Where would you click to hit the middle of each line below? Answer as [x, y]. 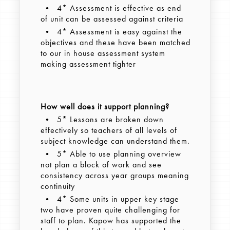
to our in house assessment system [103, 53]
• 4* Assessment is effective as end [111, 8]
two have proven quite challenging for [110, 210]
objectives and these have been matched [115, 43]
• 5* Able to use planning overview [111, 154]
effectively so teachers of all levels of [109, 130]
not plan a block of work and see [101, 165]
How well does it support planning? [105, 107]
